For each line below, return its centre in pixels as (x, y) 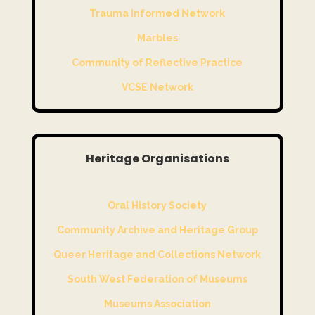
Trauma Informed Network (157, 14)
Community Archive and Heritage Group (157, 230)
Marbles (157, 38)
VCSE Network (157, 88)
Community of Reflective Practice (157, 63)
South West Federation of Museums (157, 279)
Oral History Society (157, 206)
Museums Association (157, 304)
